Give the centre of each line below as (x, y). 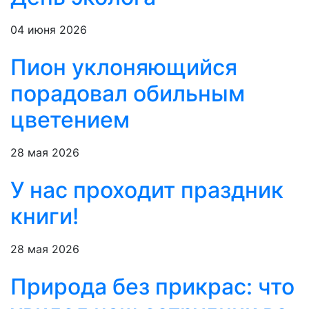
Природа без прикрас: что (152, 287)
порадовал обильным (128, 94)
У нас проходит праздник (147, 190)
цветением (70, 120)
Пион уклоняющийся (124, 68)
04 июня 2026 (49, 30)
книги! (44, 217)
